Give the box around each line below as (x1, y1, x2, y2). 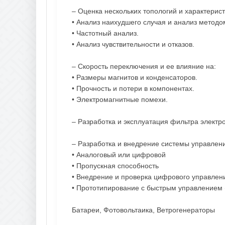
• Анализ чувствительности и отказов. (72, 40, 194, 48)
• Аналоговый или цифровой (72, 150, 166, 159)
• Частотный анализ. (72, 29, 139, 37)
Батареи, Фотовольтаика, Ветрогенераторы (72, 205, 215, 214)
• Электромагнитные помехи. (72, 95, 168, 103)
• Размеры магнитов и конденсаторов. (72, 73, 197, 81)
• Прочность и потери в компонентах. (72, 84, 194, 92)
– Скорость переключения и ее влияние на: (72, 62, 216, 70)
